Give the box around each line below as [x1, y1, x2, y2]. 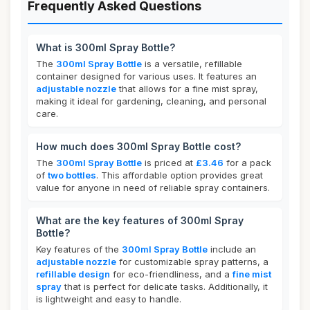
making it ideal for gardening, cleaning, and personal [36, 95, 266, 107]
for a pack [224, 157, 271, 168]
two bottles [48, 170, 96, 181]
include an [208, 244, 256, 255]
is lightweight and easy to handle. [36, 293, 181, 304]
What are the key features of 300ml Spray [36, 215, 244, 226]
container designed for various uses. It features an [36, 71, 257, 82]
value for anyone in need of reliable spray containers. [36, 182, 270, 193]
